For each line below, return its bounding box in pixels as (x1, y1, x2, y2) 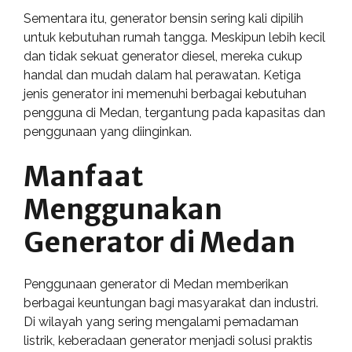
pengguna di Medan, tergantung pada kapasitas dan (24, 105, 325, 120)
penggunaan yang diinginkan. (24, 124, 192, 139)
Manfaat (24, 159, 144, 194)
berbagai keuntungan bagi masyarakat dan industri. (24, 295, 318, 310)
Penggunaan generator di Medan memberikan (24, 277, 288, 291)
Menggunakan (24, 192, 222, 227)
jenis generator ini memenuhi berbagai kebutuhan (24, 86, 306, 101)
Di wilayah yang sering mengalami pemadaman (24, 314, 299, 329)
